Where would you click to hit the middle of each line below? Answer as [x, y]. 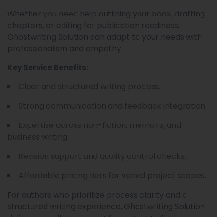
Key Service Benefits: [48, 68]
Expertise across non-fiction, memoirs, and [100, 125]
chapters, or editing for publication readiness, [93, 26]
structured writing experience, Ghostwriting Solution [106, 207]
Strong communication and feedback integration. [113, 106]
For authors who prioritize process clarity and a [97, 195]
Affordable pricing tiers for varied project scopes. [112, 176]
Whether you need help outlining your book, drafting [106, 14]
